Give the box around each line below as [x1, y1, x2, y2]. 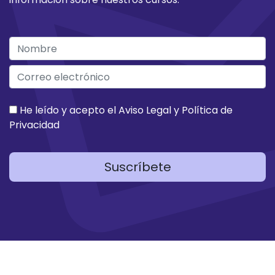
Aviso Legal [118, 103, 171, 117]
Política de [182, 103, 233, 117]
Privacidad [9, 118, 60, 132]
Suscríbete [104, 158, 171, 176]
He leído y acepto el [17, 103, 118, 117]
